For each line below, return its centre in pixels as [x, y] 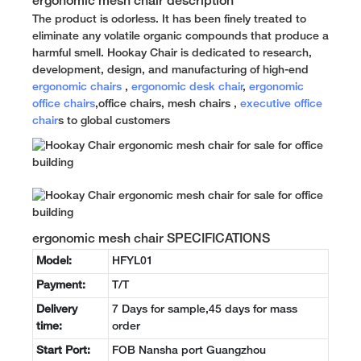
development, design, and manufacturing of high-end [170, 70]
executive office [281, 104]
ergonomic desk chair [187, 87]
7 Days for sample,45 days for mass [205, 309]
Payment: [61, 285]
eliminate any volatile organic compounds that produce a [180, 36]
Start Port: [63, 351]
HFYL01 [133, 261]
